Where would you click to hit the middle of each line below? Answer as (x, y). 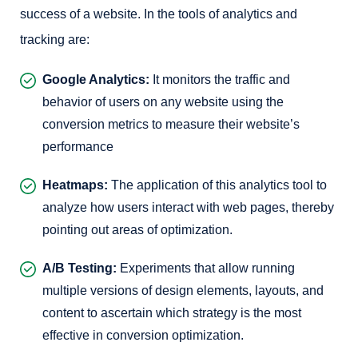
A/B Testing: (80, 268)
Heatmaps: (75, 185)
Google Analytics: (96, 80)
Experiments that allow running (206, 268)
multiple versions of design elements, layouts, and (183, 290)
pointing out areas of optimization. (137, 230)
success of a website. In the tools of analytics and (159, 14)
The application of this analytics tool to (217, 185)
